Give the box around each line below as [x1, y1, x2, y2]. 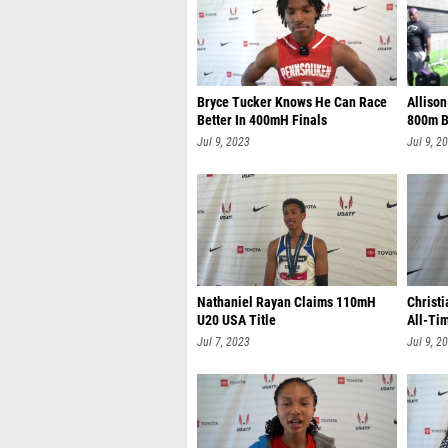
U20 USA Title [197, 312, 276, 329]
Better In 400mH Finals [197, 112, 327, 129]
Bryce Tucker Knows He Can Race [197, 94, 387, 111]
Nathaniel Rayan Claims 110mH [197, 294, 376, 311]
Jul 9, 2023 [197, 135, 250, 149]
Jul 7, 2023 [197, 335, 250, 349]
